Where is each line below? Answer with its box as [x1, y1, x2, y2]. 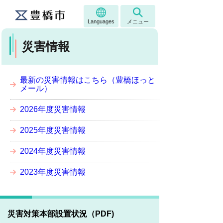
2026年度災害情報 [20, 105, 86, 113]
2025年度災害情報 [20, 126, 86, 134]
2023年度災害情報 [20, 168, 86, 176]
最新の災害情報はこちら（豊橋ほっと [20, 76, 155, 84]
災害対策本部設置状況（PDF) [7, 210, 114, 218]
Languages [88, 18, 114, 24]
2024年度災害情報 [20, 147, 86, 155]
